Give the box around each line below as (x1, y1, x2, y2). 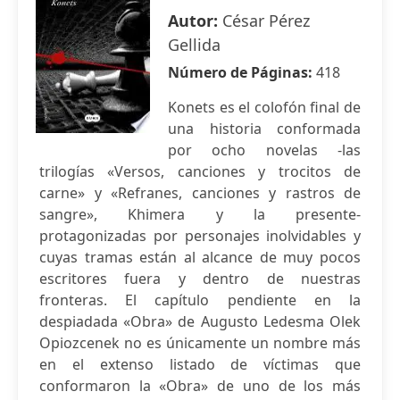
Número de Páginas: (168, 62, 316, 82)
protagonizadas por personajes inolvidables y (39, 226, 361, 246)
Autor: (168, 10, 222, 31)
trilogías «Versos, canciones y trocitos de (39, 162, 361, 181)
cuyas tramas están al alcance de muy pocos (39, 247, 361, 267)
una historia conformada (168, 119, 361, 138)
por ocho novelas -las (168, 140, 361, 160)
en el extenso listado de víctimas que (39, 354, 361, 374)
